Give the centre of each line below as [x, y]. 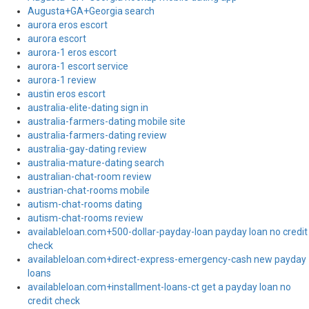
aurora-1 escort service [78, 66]
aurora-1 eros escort [72, 52]
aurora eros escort [68, 25]
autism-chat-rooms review [86, 218]
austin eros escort [67, 94]
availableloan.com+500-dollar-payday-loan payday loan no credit [168, 232]
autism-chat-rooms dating [85, 204]
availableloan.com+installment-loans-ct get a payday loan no [159, 287]
